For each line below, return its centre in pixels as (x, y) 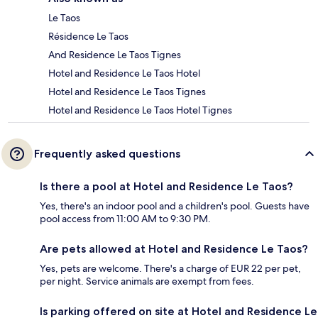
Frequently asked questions (107, 153)
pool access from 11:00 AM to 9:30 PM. (125, 218)
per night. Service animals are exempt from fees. (147, 281)
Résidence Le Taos (88, 36)
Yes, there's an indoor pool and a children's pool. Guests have (175, 205)
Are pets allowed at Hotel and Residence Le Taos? (174, 248)
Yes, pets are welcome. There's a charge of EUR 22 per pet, (170, 268)
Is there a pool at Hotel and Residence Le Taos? (166, 186)
